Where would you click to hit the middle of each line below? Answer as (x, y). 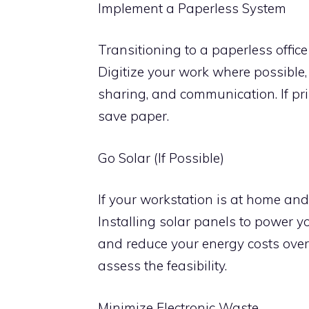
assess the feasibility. (162, 266)
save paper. (133, 116)
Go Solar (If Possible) (161, 158)
